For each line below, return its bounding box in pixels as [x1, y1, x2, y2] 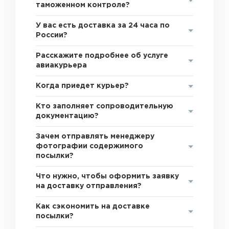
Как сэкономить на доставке [36, 203, 150, 210]
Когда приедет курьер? [36, 83, 129, 89]
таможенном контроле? [36, 2, 130, 8]
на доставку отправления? [36, 183, 142, 189]
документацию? [36, 113, 99, 119]
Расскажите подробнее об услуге [36, 53, 169, 59]
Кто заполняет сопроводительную [36, 103, 174, 109]
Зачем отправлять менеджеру [36, 133, 155, 140]
